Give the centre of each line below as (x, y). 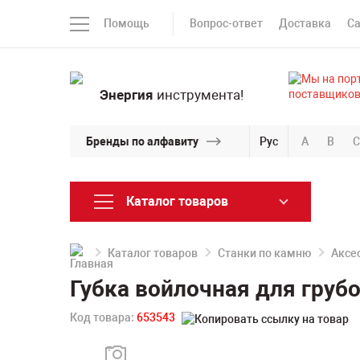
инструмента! (198, 95)
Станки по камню (264, 253)
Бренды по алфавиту (142, 141)
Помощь (127, 23)
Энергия (126, 95)
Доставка (305, 23)
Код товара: (103, 317)
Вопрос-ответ (226, 23)
